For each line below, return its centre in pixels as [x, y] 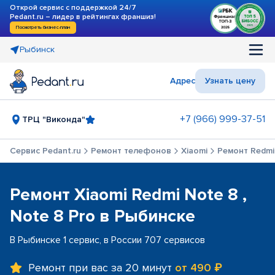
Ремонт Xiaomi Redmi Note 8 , [128, 195]
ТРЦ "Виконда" [54, 119]
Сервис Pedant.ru [45, 151]
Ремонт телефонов [131, 151]
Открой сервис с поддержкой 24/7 [73, 8]
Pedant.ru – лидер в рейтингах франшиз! [83, 17]
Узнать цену [230, 81]
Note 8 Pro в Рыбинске [103, 216]
